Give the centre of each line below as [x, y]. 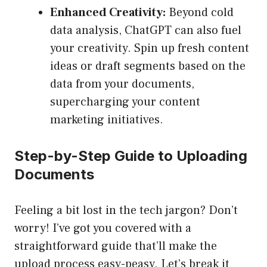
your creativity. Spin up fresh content [150, 49]
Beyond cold [200, 13]
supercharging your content [125, 102]
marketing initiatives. [107, 120]
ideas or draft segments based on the [148, 66]
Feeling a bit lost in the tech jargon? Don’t [126, 211]
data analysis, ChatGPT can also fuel [146, 31]
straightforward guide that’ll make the [116, 246]
